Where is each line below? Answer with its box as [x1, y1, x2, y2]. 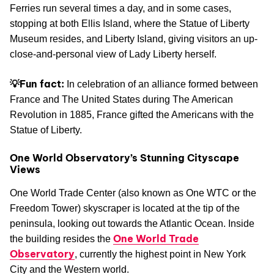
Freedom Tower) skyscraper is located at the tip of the [10, 203, 240, 213]
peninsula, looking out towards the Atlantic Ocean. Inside [10, 218, 254, 229]
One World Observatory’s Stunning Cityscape [10, 152, 239, 164]
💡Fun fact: [10, 78, 64, 90]
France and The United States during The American [10, 94, 233, 105]
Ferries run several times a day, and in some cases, [10, 3, 231, 13]
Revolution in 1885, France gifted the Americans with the [10, 109, 254, 120]
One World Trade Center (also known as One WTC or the [10, 188, 256, 198]
